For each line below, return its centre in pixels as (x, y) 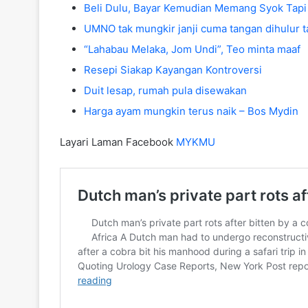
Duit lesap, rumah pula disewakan (165, 91)
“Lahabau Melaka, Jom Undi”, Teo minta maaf (192, 49)
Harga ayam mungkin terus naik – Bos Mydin (191, 111)
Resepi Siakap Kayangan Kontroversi (173, 70)
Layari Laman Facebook (118, 142)
